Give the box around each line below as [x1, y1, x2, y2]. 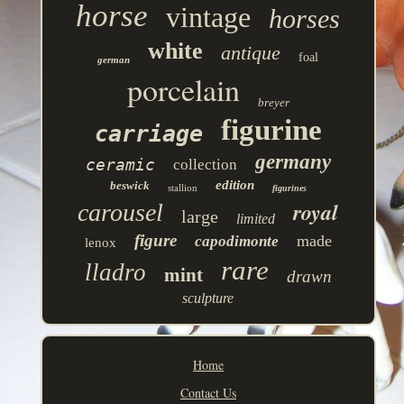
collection [172, 156, 237, 174]
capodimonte [194, 233, 279, 251]
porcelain [126, 69, 240, 111]
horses [269, 4, 341, 34]
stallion [167, 182, 197, 194]
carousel [78, 198, 164, 227]
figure [133, 231, 177, 251]
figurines [271, 183, 307, 194]
